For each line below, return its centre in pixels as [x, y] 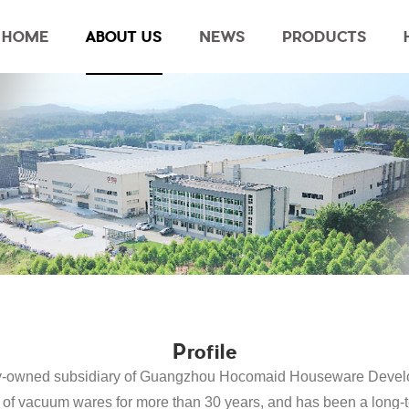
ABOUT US [125, 37]
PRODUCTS [325, 37]
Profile [204, 352]
